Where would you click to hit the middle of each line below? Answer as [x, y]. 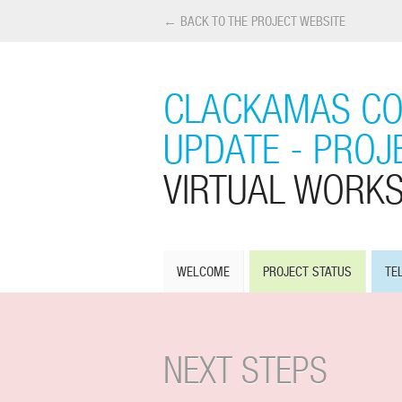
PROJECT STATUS [307, 272]
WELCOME [203, 272]
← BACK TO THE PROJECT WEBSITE [254, 21]
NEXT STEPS [245, 370]
